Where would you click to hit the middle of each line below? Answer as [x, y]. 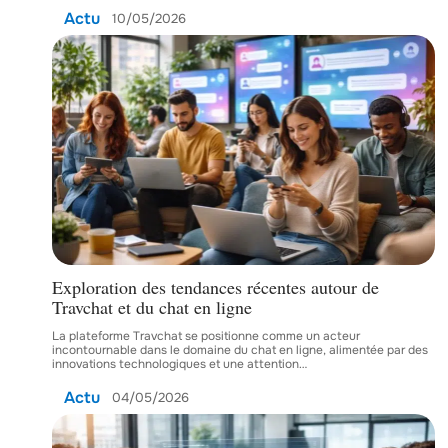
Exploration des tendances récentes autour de [215, 287]
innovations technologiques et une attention [175, 364]
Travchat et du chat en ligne [152, 307]
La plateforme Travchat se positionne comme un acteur [206, 336]
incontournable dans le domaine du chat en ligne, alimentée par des [240, 350]
